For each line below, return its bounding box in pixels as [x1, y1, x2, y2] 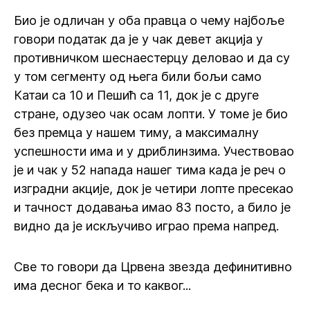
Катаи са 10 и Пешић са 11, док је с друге [14, 88, 259, 102]
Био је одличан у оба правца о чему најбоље [14, 13, 284, 28]
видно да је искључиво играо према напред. [14, 219, 279, 233]
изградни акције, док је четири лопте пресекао [14, 181, 293, 196]
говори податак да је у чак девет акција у [14, 32, 263, 46]
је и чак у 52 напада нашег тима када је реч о [14, 163, 286, 177]
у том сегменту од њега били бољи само [14, 69, 262, 84]
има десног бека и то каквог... [14, 278, 191, 293]
